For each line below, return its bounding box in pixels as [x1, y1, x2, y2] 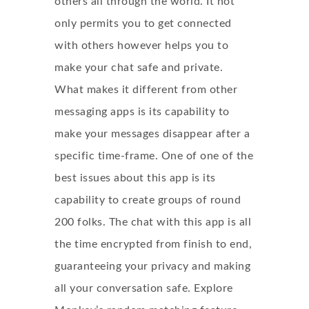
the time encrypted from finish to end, [54, 239, 252, 250]
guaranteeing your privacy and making [54, 261, 250, 272]
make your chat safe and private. [54, 62, 223, 73]
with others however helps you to [54, 40, 228, 51]
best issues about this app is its [54, 172, 216, 183]
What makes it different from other [54, 84, 237, 95]
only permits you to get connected [54, 18, 232, 29]
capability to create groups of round [54, 195, 241, 206]
